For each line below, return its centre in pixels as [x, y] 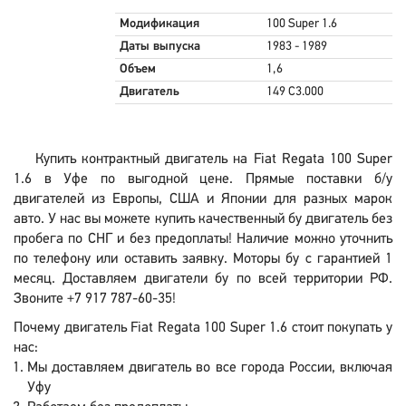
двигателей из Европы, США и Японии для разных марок [203, 199]
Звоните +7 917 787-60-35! [95, 299]
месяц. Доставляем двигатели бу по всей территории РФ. [203, 279]
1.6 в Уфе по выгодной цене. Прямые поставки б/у [203, 179]
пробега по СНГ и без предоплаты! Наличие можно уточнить [203, 239]
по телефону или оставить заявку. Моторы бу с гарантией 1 [203, 259]
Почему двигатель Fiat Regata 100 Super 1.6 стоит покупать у [203, 328]
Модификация [159, 24]
